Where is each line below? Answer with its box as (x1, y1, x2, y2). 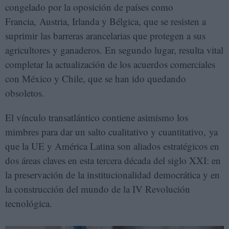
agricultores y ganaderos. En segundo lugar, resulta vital (5, 43, 223, 56)
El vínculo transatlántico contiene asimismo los (5, 111, 188, 124)
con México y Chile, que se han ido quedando (5, 72, 186, 85)
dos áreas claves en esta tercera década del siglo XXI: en (5, 154, 221, 167)
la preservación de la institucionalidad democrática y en (5, 168, 220, 181)
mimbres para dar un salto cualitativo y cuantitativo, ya (5, 125, 218, 138)
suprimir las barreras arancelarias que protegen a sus (5, 29, 205, 42)
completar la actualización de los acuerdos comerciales (5, 58, 215, 71)
